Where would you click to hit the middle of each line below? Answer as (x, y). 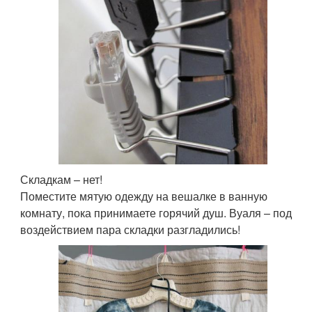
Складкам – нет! (62, 179)
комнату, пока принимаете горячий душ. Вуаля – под (156, 212)
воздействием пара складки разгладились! (131, 229)
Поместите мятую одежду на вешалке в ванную (144, 196)
